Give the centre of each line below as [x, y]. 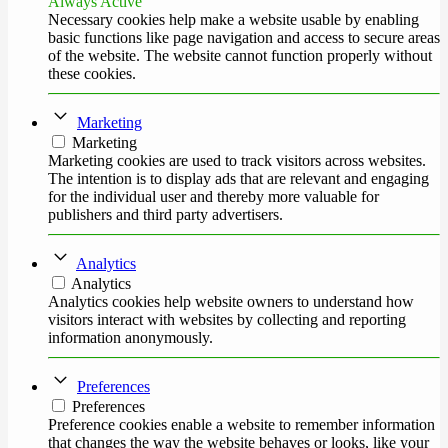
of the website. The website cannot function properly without [240, 56]
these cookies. [92, 74]
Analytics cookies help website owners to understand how [231, 302]
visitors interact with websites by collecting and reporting [227, 320]
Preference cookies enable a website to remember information [241, 425]
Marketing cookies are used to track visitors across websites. [237, 161]
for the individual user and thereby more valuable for [213, 197]
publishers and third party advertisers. [165, 215]
